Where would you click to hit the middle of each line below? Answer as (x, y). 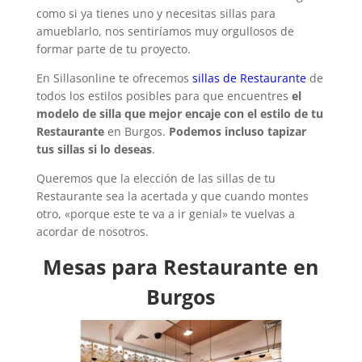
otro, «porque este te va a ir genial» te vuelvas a (165, 213)
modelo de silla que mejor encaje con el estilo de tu (179, 113)
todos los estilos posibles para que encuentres (164, 95)
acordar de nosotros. (92, 231)
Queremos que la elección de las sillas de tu (156, 178)
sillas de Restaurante (249, 78)
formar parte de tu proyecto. (113, 48)
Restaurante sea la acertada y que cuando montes (172, 196)
